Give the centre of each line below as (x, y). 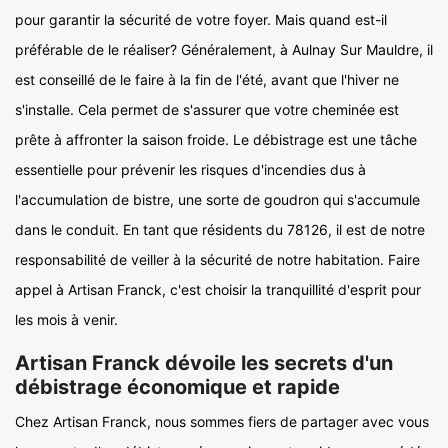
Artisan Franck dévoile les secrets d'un (204, 363)
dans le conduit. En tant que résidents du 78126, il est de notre (220, 230)
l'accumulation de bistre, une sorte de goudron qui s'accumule (217, 200)
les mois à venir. (66, 320)
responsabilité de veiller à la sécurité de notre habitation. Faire (217, 260)
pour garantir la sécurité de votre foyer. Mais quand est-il (201, 20)
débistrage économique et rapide (177, 387)
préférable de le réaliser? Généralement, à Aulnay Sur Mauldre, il (224, 50)
